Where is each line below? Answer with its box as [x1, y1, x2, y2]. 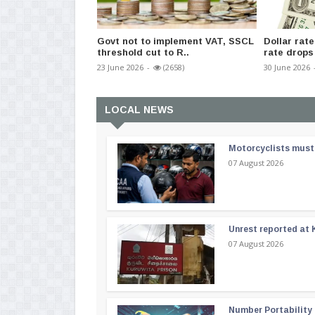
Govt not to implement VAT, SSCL [97, 36, 254, 47]
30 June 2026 [264, 62, 310, 73]
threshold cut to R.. [97, 47, 189, 58]
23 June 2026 [97, 62, 143, 73]
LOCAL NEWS [105, 104, 174, 116]
